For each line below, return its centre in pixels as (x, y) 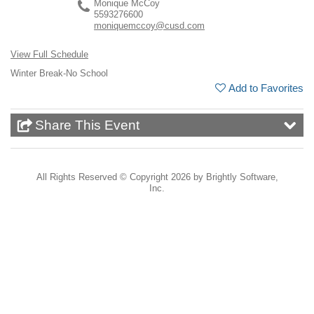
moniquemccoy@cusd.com (150, 26)
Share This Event (87, 125)
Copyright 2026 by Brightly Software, (204, 177)
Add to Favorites (266, 88)
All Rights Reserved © (83, 177)
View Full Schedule (49, 55)
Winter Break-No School (59, 74)
